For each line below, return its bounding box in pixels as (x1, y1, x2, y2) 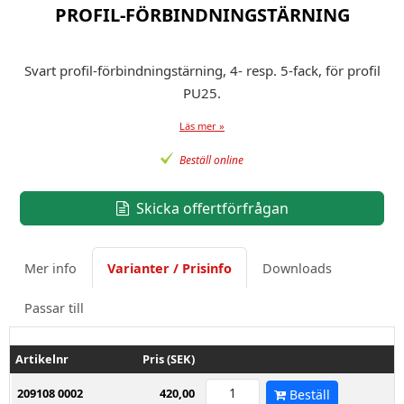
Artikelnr (14, 351, 69, 368)
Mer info (24, 259, 77, 277)
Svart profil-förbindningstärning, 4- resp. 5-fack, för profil (23, 61, 381, 79)
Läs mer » (179, 119, 225, 133)
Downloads (262, 259, 332, 277)
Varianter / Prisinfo (107, 259, 232, 277)
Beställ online (179, 152, 243, 168)
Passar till (24, 298, 84, 317)
